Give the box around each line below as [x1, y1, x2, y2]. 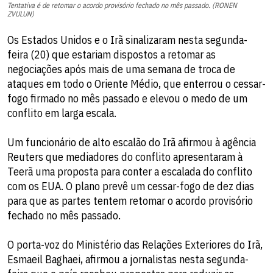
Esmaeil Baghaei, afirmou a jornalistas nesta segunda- [7, 252, 249, 266]
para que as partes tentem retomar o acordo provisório [7, 193, 253, 208]
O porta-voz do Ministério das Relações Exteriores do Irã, [7, 237, 263, 252]
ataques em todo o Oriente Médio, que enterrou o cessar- [7, 76, 266, 91]
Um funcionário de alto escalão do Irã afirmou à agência [7, 135, 256, 149]
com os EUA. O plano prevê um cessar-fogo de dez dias [7, 179, 254, 193]
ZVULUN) [7, 9, 34, 18]
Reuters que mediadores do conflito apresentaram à [7, 149, 243, 164]
